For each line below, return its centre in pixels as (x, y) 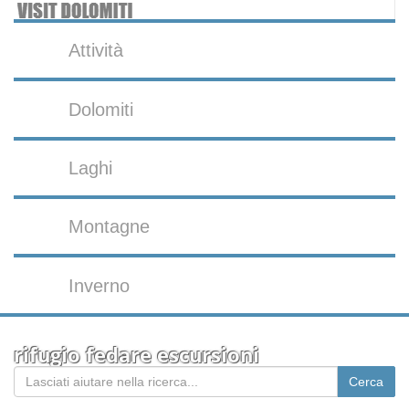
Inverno (100, 285)
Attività (96, 51)
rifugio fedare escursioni (136, 354)
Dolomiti (101, 109)
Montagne (110, 227)
